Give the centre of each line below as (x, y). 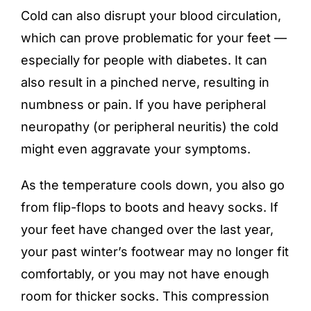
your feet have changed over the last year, (147, 229)
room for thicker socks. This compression (145, 296)
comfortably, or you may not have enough (145, 274)
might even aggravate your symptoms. (136, 149)
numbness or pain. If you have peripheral (143, 104)
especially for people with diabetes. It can (144, 60)
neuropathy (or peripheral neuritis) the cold (150, 126)
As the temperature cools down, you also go (153, 185)
